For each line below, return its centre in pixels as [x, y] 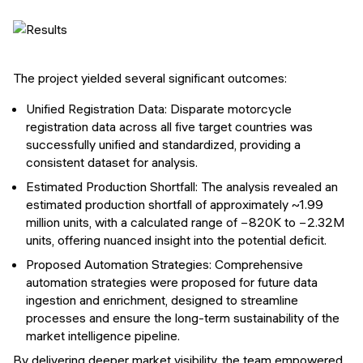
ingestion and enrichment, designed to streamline [162, 300]
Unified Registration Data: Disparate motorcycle [159, 109]
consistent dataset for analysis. [112, 162]
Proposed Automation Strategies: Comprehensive [164, 264]
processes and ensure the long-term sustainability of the [183, 318]
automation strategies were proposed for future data [172, 282]
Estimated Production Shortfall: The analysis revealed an [182, 186]
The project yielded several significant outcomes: [150, 78]
